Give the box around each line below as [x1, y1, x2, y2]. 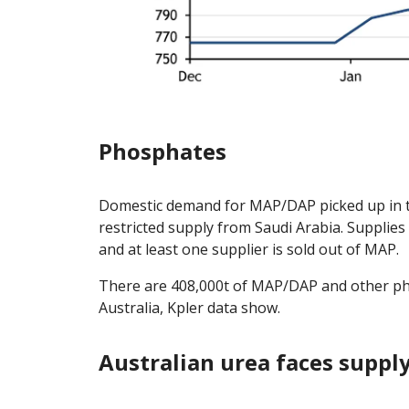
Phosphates [99, 136, 226, 167]
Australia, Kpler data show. [99, 298, 280, 319]
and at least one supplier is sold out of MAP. [99, 239, 399, 260]
